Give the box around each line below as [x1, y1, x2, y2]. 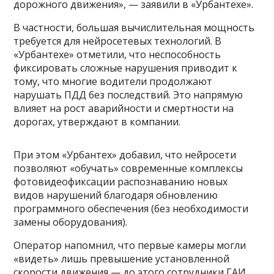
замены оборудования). [13, 215, 128, 229]
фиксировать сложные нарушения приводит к [13, 61, 238, 75]
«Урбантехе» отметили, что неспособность [13, 48, 221, 62]
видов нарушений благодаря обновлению [13, 188, 218, 202]
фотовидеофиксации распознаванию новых [13, 175, 228, 189]
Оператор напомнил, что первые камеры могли [13, 239, 246, 253]
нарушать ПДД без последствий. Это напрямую [13, 88, 243, 102]
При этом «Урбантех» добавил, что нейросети [13, 148, 237, 162]
